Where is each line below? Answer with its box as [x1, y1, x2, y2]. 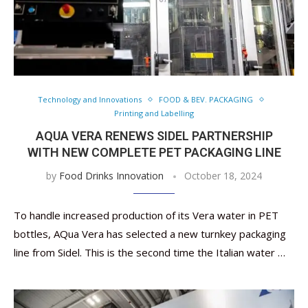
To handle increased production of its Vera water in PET [14, 208, 278, 222]
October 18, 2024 [184, 169, 262, 182]
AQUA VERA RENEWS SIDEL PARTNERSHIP [35, 129, 273, 143]
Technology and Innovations [38, 94, 142, 104]
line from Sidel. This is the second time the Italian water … [14, 245, 285, 259]
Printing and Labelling [114, 108, 194, 118]
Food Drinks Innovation [59, 169, 164, 182]
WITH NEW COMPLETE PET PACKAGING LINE [27, 145, 281, 159]
